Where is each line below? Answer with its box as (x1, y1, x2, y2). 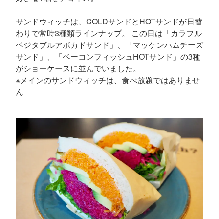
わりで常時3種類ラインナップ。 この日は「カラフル (16, 27, 202, 39)
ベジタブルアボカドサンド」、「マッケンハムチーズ (16, 39, 203, 50)
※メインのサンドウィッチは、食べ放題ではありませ (16, 74, 200, 86)
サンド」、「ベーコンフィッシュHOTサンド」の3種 (16, 50, 200, 62)
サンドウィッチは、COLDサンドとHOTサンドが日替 (16, 15, 202, 27)
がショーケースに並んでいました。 (16, 62, 141, 74)
